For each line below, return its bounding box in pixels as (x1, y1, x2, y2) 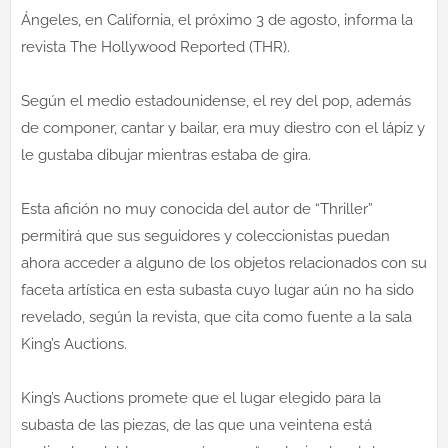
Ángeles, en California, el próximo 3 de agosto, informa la (21, 11, 413, 30)
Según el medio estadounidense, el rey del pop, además (21, 92, 411, 111)
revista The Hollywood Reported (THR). (21, 38, 290, 57)
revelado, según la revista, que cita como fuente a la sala (21, 308, 412, 327)
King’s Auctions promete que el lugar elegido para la (21, 389, 381, 408)
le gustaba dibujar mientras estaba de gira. (21, 146, 311, 165)
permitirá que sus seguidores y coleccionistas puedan (21, 227, 390, 246)
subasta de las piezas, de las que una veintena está (21, 416, 372, 435)
